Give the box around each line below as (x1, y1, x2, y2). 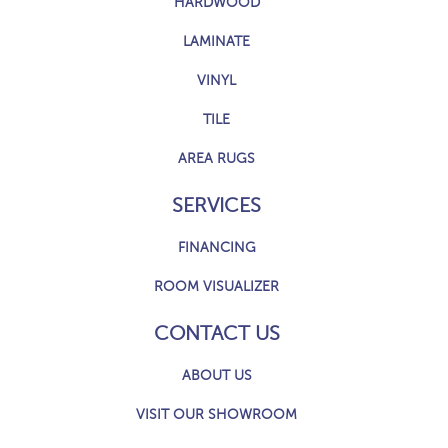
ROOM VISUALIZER (154, 279, 279, 295)
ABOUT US (181, 368, 252, 384)
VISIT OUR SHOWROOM (136, 407, 297, 423)
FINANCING (177, 240, 256, 256)
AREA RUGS (178, 151, 255, 167)
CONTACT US (153, 322, 280, 346)
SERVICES (172, 194, 261, 218)
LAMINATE (183, 34, 250, 50)
